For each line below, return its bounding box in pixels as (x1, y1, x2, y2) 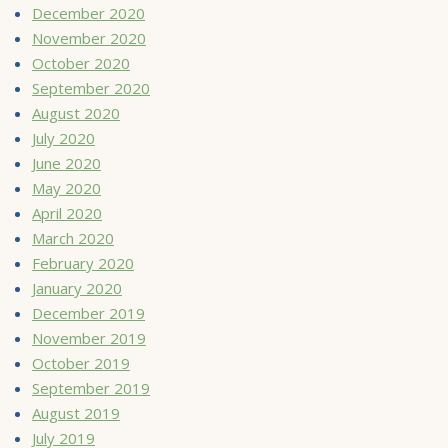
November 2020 (32, 27, 146, 48)
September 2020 (32, 77, 150, 98)
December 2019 (32, 302, 145, 323)
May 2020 (32, 177, 101, 198)
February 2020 (32, 252, 134, 273)
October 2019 (32, 352, 130, 373)
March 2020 (32, 227, 114, 248)
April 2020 (32, 202, 102, 223)
